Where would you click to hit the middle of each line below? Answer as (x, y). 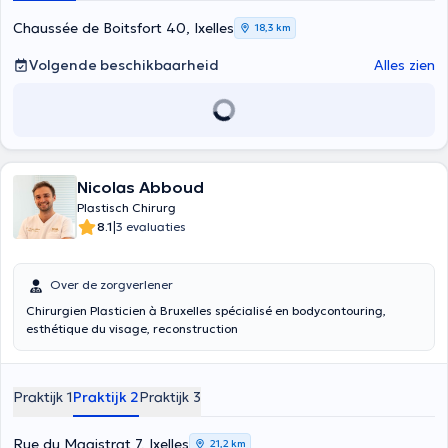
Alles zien (404, 65)
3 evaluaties (151, 226)
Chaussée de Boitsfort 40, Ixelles (123, 28)
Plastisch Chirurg (126, 207)
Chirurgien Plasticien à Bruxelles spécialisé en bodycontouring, (206, 310)
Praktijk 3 (170, 397)
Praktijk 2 (106, 397)
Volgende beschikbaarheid (124, 65)
